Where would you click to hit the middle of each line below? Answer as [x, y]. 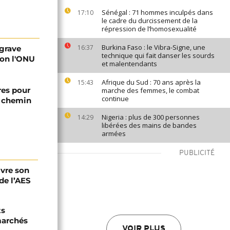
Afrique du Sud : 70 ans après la [151, 82]
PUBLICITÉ [197, 153]
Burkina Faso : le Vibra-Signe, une [154, 47]
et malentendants [129, 64]
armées [114, 133]
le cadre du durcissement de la [150, 21]
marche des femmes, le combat [150, 90]
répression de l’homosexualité [149, 29]
